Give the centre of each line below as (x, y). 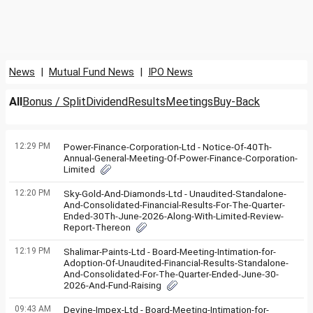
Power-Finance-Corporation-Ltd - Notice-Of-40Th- (168, 147)
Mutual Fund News (92, 72)
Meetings (189, 102)
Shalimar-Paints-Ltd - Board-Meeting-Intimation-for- (170, 252)
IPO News (170, 72)
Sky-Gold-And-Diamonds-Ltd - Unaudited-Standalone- (175, 194)
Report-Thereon (97, 227)
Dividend (107, 102)
